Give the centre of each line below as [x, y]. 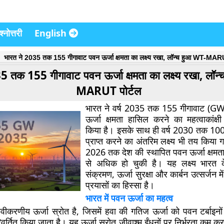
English [52, 33]
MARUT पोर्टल [108, 91]
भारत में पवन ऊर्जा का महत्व [129, 198]
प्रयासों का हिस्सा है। [120, 185]
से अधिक [101, 163]
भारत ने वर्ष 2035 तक [124, 108]
